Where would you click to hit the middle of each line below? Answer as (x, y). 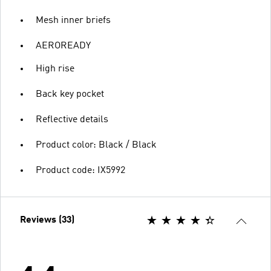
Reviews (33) (47, 220)
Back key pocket (70, 94)
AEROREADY (63, 46)
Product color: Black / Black (96, 145)
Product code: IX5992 (80, 170)
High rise (55, 69)
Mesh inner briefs (73, 20)
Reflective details (72, 119)
